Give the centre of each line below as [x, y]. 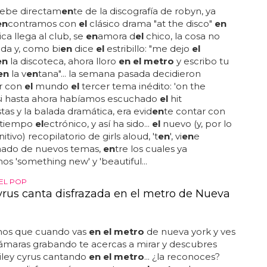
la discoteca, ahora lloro [63, 61]
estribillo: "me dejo [148, 49]
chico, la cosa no [181, 36]
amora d [116, 36]
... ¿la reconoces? [182, 257]
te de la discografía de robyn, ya [144, 11]
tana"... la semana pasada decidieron [119, 74]
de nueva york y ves [190, 232]
